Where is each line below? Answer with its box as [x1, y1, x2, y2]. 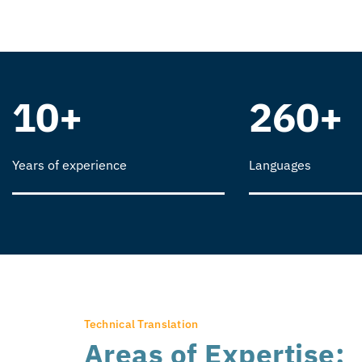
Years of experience [12, 156, 127, 173]
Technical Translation [83, 317, 199, 332]
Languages [248, 156, 311, 173]
